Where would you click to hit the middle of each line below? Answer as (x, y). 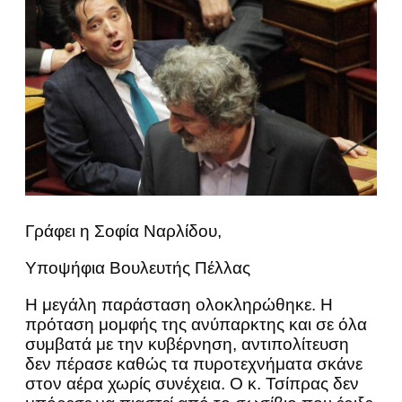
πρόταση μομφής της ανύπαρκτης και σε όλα (196, 324)
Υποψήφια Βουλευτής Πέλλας (138, 267)
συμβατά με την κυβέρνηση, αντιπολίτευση (187, 344)
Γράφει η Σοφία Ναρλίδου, (123, 231)
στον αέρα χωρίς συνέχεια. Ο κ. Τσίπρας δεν (192, 383)
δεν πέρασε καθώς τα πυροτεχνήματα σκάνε (194, 363)
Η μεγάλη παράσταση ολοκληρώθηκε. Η (179, 304)
